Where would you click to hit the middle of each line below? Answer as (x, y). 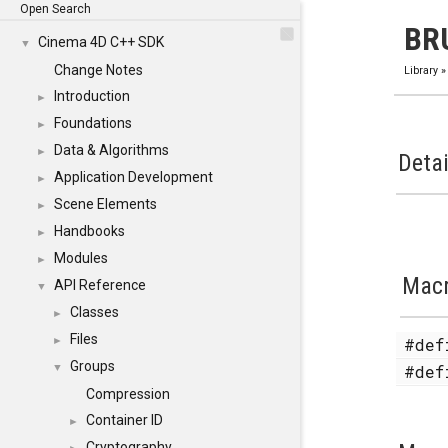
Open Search (55, 9)
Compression (128, 394)
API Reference (100, 285)
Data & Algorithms (111, 150)
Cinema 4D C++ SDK (101, 42)
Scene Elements (105, 204)
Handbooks (89, 231)
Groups (92, 366)
